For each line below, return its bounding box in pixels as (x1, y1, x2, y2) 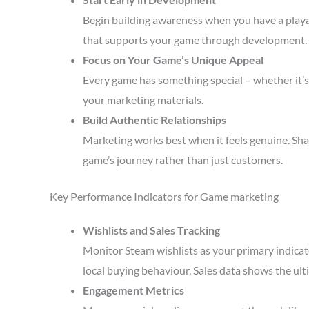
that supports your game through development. (83, 33, 307, 46)
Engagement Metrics (83, 283, 184, 297)
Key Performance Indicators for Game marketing (50, 190, 279, 203)
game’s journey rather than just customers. (83, 153, 283, 166)
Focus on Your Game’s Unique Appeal (83, 53, 263, 66)
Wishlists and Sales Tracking (83, 223, 220, 237)
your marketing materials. (83, 93, 203, 106)
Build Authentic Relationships (83, 113, 226, 126)
